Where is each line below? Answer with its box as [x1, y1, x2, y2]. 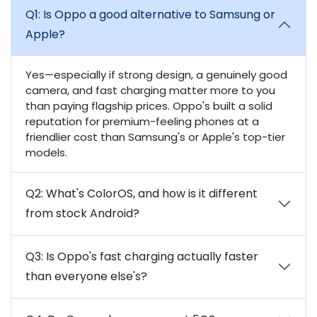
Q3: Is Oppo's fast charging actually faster [25, 248, 258, 265]
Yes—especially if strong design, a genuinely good [25, 67, 287, 82]
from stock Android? [25, 205, 139, 221]
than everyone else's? [25, 268, 147, 284]
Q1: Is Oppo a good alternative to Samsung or [25, 6, 275, 23]
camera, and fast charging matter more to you [25, 83, 275, 98]
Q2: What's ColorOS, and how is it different [25, 185, 258, 202]
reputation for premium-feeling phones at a [25, 114, 259, 129]
